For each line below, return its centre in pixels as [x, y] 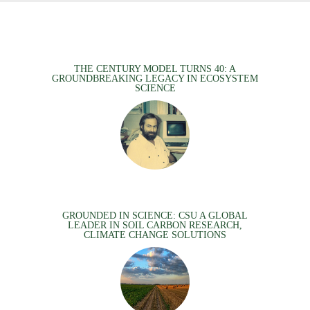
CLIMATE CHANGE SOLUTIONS [155, 235]
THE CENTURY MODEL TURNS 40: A [155, 69]
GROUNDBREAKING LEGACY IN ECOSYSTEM [155, 78]
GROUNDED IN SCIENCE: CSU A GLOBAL [155, 215]
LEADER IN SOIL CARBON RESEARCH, [155, 225]
